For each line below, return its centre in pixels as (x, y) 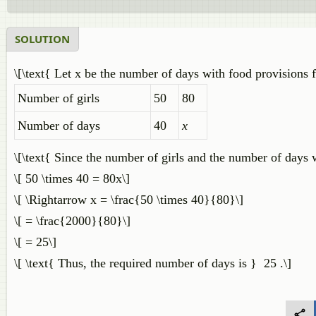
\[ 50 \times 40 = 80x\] (72, 178)
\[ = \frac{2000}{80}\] (72, 221)
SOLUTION (42, 39)
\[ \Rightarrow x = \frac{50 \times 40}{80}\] (129, 200)
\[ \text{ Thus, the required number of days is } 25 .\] (153, 263)
